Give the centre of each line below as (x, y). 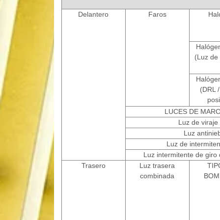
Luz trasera (157, 166)
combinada (157, 176)
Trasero (93, 166)
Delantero (93, 14)
